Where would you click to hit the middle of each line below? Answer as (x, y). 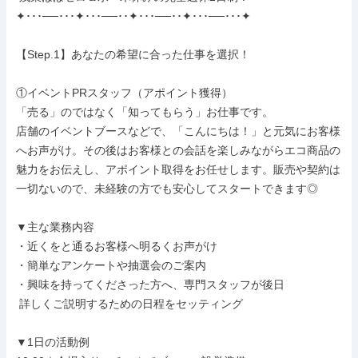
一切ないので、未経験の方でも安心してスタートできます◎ (167, 189)
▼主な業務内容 (55, 227)
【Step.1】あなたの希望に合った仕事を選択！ (133, 54)
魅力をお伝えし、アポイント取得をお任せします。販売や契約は (178, 169)
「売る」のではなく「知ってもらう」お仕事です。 (145, 112)
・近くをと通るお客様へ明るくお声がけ (117, 246)
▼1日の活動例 (53, 342)
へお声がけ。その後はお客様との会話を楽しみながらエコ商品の (178, 150)
